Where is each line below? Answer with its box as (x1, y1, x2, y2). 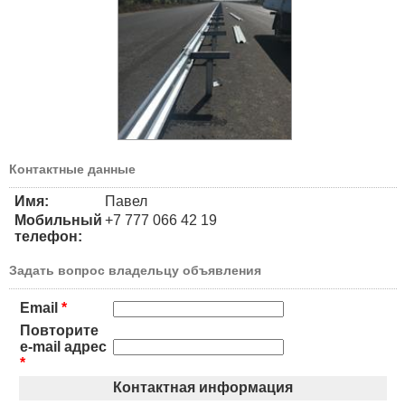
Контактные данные (9, 162, 136, 177)
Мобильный (14, 212, 102, 229)
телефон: (14, 229, 82, 245)
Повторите (20, 323, 99, 339)
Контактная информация (113, 380, 293, 396)
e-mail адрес (20, 339, 107, 355)
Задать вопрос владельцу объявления (9, 263, 261, 278)
